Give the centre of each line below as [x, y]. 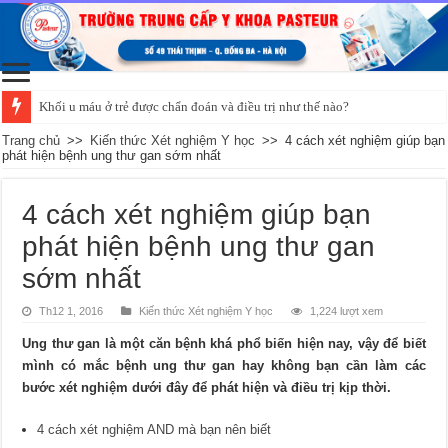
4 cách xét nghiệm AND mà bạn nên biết [154, 429]
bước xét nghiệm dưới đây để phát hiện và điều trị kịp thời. [207, 387]
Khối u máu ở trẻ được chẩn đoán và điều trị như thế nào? [194, 106]
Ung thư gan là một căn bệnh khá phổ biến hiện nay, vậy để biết [224, 343]
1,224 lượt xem [347, 310]
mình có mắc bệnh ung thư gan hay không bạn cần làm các [224, 365]
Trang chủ [31, 140]
